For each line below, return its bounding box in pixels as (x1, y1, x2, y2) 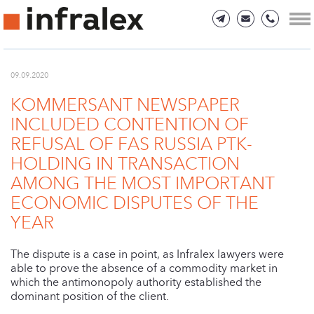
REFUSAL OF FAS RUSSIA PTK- (11, 134, 252, 155)
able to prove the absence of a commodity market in (11, 261, 278, 275)
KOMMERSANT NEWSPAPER (11, 95, 240, 116)
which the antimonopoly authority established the (11, 275, 261, 289)
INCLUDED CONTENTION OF (11, 114, 249, 135)
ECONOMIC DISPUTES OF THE (11, 193, 259, 214)
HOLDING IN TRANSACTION (11, 153, 240, 175)
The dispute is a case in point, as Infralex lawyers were (11, 247, 284, 261)
